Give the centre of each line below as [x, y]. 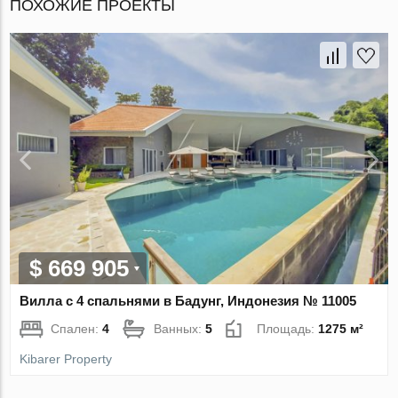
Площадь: [288, 329]
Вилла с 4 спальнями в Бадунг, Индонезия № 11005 [188, 301]
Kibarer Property [66, 359]
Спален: [77, 329]
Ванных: [180, 329]
